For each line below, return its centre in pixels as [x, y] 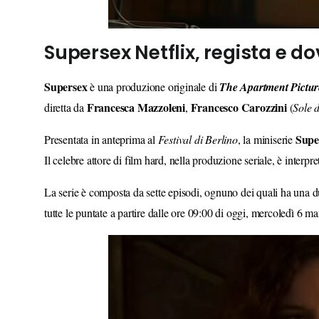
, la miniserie [266, 139]
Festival [175, 139]
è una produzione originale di [153, 86]
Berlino [221, 139]
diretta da [66, 107]
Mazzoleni [161, 107]
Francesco [214, 107]
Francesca [111, 107]
